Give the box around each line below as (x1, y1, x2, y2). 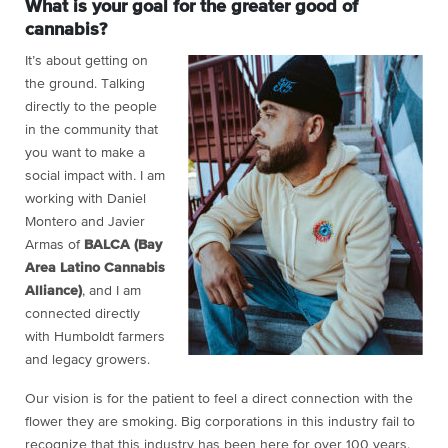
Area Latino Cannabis (25, 261, 165, 276)
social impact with (25, 169, 133, 184)
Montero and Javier (25, 215, 145, 230)
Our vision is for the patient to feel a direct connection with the (25, 392, 413, 407)
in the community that (25, 123, 158, 138)
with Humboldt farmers (25, 330, 165, 345)
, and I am (82, 284, 141, 299)
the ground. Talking (25, 77, 145, 92)
